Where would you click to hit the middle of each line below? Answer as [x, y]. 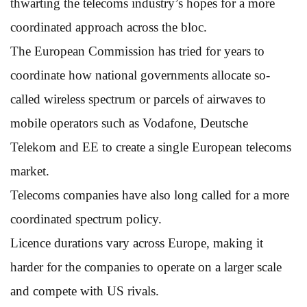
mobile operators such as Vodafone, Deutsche [129, 123]
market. [30, 171]
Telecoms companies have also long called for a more [150, 195]
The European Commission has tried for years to [137, 51]
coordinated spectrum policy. [86, 219]
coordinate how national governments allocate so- [140, 75]
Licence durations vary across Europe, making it [137, 243]
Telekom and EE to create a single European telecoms [151, 147]
